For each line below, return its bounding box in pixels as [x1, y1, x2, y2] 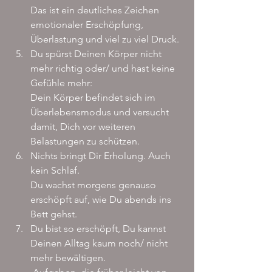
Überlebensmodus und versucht [30, 106, 171, 118]
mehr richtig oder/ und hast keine [30, 63, 177, 75]
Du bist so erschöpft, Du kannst [30, 223, 168, 235]
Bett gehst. [30, 208, 77, 220]
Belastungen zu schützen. [30, 135, 140, 148]
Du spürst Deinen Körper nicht [30, 48, 164, 60]
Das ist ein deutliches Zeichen [30, 4, 161, 16]
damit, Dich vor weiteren [30, 121, 138, 133]
